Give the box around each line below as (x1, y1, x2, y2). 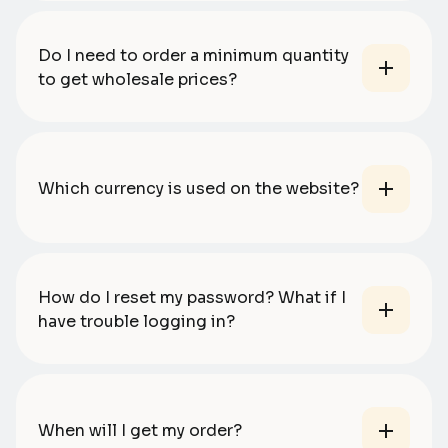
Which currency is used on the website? (38, 178, 359, 200)
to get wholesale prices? (38, 69, 237, 91)
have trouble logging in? (38, 311, 235, 333)
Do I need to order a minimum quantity (38, 45, 349, 67)
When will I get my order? (38, 420, 242, 442)
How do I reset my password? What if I (38, 287, 346, 309)
